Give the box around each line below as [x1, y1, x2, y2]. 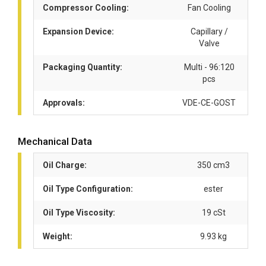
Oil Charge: [43, 160, 87, 170]
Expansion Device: [43, 27, 114, 36]
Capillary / [190, 27, 228, 36]
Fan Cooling [187, 3, 231, 12]
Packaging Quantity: [43, 62, 122, 72]
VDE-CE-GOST [182, 98, 236, 107]
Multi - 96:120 [183, 62, 235, 72]
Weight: [43, 232, 72, 241]
